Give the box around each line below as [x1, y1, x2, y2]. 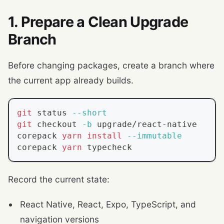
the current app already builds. [8, 74, 133, 85]
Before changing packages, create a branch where [8, 59, 214, 70]
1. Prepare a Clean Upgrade [8, 12, 188, 30]
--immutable [127, 130, 182, 140]
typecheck [82, 142, 132, 152]
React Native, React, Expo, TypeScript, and [20, 198, 196, 209]
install [87, 130, 122, 140]
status [32, 107, 72, 117]
